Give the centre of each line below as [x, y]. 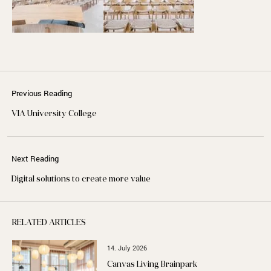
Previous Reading [42, 93]
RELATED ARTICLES [49, 223]
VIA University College [54, 114]
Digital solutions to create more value [81, 179]
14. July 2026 [127, 247]
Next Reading [35, 158]
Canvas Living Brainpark [152, 264]
